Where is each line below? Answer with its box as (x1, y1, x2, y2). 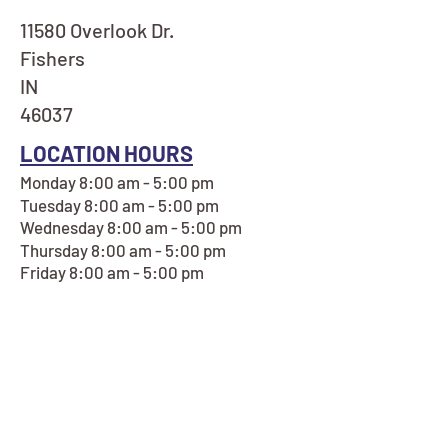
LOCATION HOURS (20, 140, 193, 166)
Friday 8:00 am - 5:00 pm (20, 262, 204, 282)
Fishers (20, 46, 85, 70)
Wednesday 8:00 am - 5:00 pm (20, 217, 242, 237)
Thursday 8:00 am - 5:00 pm (20, 240, 226, 260)
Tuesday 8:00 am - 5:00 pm (20, 195, 219, 215)
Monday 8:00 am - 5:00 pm (20, 172, 214, 192)
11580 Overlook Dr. (20, 18, 174, 42)
